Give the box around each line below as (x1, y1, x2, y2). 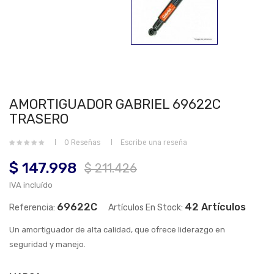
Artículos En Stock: (108, 202, 183, 213)
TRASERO (9, 111, 68, 127)
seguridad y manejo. (9, 240, 86, 250)
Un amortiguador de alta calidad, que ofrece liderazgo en (9, 225, 225, 235)
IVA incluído (9, 180, 53, 190)
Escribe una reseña (120, 138, 187, 147)
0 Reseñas (64, 138, 100, 147)
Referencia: (9, 202, 55, 213)
